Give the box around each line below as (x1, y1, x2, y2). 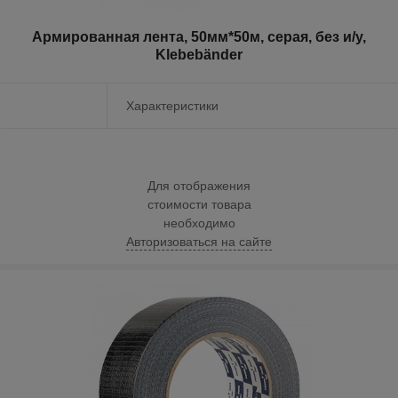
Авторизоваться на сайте (126, 235, 272, 250)
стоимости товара (147, 197, 251, 212)
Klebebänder (155, 47, 243, 63)
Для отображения (147, 179, 251, 194)
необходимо (163, 216, 235, 231)
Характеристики (126, 99, 219, 114)
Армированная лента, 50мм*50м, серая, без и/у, (32, 29, 366, 45)
